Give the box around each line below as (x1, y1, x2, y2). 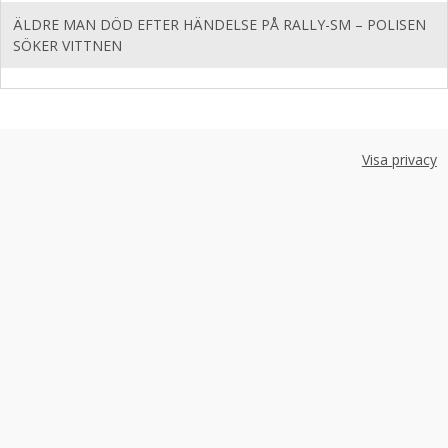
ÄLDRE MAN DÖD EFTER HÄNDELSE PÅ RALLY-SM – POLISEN (13, 15, 426, 34)
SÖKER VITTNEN (13, 36, 122, 55)
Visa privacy (361, 150, 437, 169)
